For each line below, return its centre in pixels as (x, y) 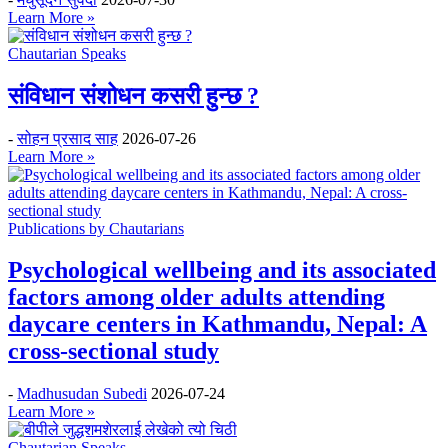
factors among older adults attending (196, 297)
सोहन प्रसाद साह (67, 138)
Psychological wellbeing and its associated (222, 270)
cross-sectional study (113, 351)
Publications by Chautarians (96, 228)
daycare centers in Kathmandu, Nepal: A (217, 324)
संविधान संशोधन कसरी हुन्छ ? (133, 95)
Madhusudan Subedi (82, 394)
